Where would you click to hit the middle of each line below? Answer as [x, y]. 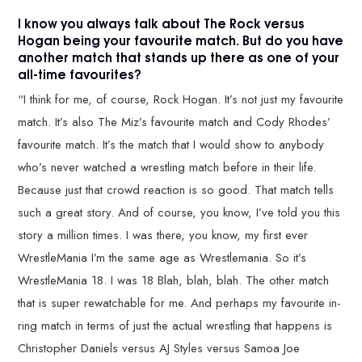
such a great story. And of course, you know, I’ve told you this [179, 213]
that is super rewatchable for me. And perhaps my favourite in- [180, 303]
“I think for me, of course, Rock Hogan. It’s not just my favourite [181, 99]
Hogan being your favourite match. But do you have [181, 39]
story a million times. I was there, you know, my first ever [163, 235]
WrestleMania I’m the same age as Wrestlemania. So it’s [162, 258]
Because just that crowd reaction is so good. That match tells [176, 190]
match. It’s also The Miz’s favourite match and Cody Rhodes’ [175, 122]
